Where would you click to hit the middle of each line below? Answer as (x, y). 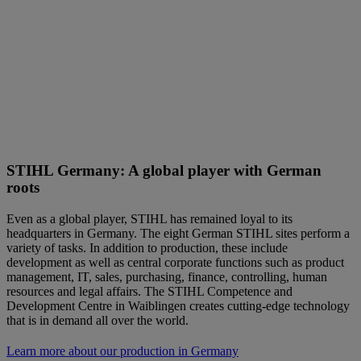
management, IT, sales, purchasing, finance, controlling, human (167, 277)
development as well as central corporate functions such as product (175, 262)
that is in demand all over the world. (98, 320)
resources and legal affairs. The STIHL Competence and (149, 291)
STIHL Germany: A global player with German (164, 170)
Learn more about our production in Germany (122, 351)
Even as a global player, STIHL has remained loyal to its (149, 219)
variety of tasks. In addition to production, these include (147, 248)
